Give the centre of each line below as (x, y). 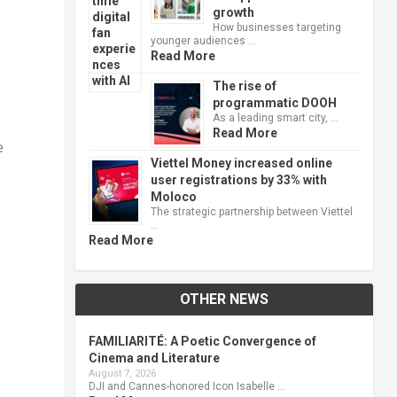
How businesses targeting (276, 27)
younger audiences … (203, 40)
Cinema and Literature (154, 358)
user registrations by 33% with (238, 179)
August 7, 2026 (122, 373)
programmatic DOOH (274, 102)
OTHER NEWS (224, 299)
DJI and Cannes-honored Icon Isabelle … (187, 386)
